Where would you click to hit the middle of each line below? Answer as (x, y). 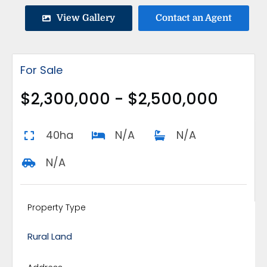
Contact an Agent (194, 18)
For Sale (41, 70)
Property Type (57, 208)
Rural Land (50, 237)
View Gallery (86, 18)
